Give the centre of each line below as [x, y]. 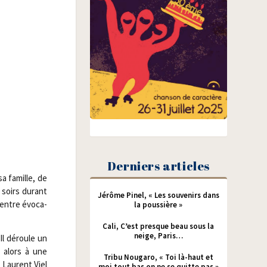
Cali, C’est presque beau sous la [159, 226]
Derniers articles [158, 166]
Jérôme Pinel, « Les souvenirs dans [158, 195]
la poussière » [159, 204]
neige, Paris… [158, 235]
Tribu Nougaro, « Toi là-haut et [158, 257]
